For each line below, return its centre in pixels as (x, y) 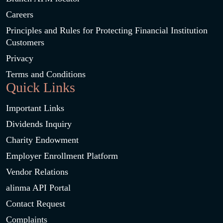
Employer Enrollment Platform (62, 156)
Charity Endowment (42, 140)
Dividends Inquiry (39, 124)
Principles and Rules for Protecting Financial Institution (107, 30)
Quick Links (41, 87)
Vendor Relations (37, 172)
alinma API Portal (38, 188)
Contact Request (36, 204)
